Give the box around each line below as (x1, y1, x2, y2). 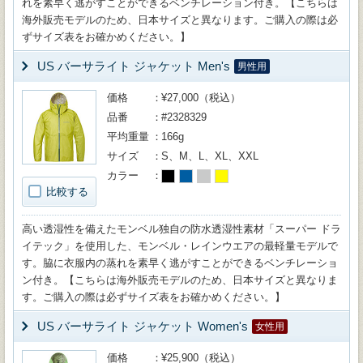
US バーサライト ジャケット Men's (37, 59, 230, 73)
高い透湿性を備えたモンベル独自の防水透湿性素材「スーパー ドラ (22, 223, 341, 235)
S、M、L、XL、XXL (161, 150, 258, 162)
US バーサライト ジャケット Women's (37, 319, 248, 333)
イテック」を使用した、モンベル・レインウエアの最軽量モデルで (22, 240, 338, 252)
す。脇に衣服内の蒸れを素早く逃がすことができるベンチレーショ (22, 257, 338, 269)
